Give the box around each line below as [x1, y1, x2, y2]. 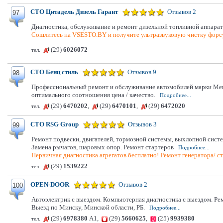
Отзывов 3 [128, 120, 157, 128]
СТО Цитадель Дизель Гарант [30, 8, 118, 15]
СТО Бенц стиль [30, 68, 78, 76]
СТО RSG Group [30, 120, 79, 128]
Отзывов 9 [127, 68, 156, 76]
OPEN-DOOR [30, 181, 69, 188]
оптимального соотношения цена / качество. [31, 91, 155, 99]
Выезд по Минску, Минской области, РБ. [31, 204, 145, 211]
